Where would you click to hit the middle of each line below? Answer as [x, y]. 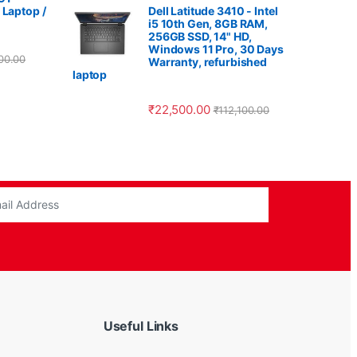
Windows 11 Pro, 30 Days [216, 49]
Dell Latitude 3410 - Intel [213, 10]
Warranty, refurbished [208, 61]
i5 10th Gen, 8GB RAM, [208, 23]
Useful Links [141, 326]
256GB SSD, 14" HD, [200, 36]
